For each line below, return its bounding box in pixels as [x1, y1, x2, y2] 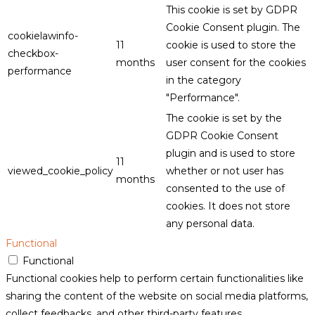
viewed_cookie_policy [8, 165, 113, 178]
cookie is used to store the [166, 39, 296, 52]
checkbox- [8, 47, 58, 60]
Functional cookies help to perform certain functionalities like [6, 272, 304, 285]
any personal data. [166, 217, 255, 231]
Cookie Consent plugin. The [166, 21, 300, 34]
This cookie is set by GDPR [166, 4, 297, 17]
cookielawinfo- [8, 30, 78, 43]
